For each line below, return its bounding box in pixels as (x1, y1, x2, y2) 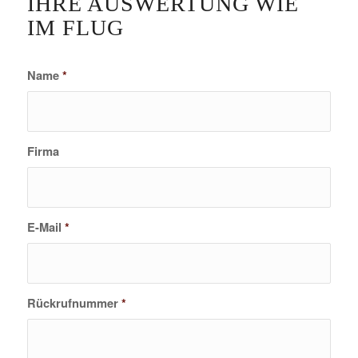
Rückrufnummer (26, 294, 121, 312)
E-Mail (26, 218, 65, 237)
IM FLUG (26, 15, 124, 41)
